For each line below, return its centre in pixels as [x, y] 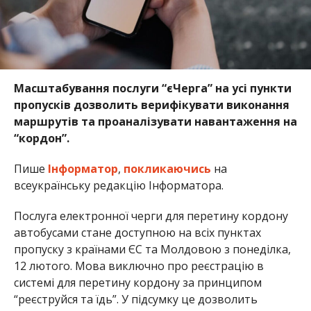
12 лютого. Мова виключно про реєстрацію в [138, 266]
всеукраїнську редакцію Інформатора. [118, 185]
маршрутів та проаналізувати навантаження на [155, 121]
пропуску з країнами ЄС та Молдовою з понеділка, [152, 249]
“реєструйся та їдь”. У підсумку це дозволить [135, 299]
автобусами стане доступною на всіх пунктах [137, 232]
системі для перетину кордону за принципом [137, 282]
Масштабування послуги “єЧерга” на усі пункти [152, 88]
